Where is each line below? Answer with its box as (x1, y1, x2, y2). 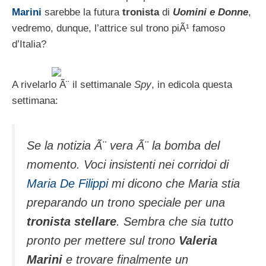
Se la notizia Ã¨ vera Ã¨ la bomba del (27, 138, 220, 152)
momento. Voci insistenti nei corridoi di (27, 157, 229, 171)
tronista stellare (27, 214, 116, 228)
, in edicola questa (151, 79, 232, 91)
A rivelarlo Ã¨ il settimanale (12, 79, 134, 91)
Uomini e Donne (173, 6, 248, 18)
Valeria (179, 233, 217, 247)
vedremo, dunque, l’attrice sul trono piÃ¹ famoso (12, 22, 225, 34)
